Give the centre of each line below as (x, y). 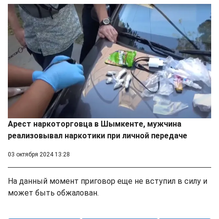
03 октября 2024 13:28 (39, 154)
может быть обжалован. (53, 193)
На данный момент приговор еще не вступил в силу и (108, 181)
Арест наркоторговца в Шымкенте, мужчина (95, 124)
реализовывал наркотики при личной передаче (98, 135)
